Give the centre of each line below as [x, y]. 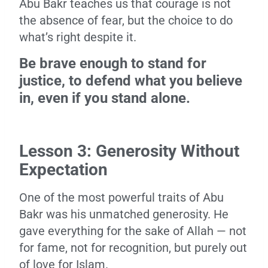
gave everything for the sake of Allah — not [133, 231]
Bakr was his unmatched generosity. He [124, 214]
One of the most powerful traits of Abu [121, 197]
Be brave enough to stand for [113, 63]
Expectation [63, 170]
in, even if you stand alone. [105, 98]
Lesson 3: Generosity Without [129, 151]
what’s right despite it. [78, 37]
